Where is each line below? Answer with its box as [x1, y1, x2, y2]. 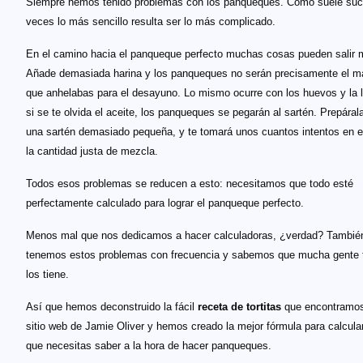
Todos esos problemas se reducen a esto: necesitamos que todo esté [26, 177, 353, 190]
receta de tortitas [198, 301, 281, 313]
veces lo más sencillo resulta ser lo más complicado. [26, 15, 275, 28]
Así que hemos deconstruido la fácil [26, 301, 198, 313]
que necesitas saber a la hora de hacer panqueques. [26, 340, 271, 352]
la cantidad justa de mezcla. [26, 145, 158, 157]
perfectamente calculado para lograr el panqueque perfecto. [26, 197, 304, 209]
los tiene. [26, 268, 69, 280]
